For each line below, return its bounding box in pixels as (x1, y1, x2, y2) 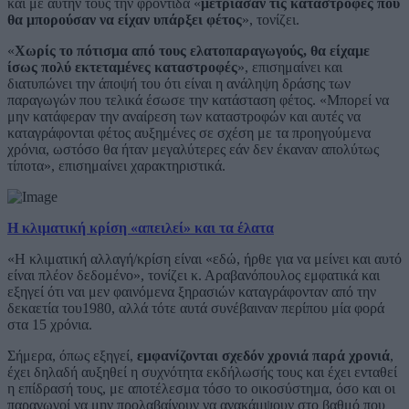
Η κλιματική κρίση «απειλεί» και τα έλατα (7, 219, 274, 236)
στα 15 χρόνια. (7, 316, 92, 332)
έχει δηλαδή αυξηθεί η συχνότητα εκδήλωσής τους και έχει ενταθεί (7, 363, 397, 380)
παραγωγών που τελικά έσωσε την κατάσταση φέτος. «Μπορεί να (7, 91, 389, 108)
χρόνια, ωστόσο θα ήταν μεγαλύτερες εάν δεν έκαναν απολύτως (7, 141, 379, 157)
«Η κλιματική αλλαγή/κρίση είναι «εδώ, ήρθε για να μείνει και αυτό (7, 250, 402, 267)
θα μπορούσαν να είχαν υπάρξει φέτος (7, 11, 242, 27)
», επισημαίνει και (237, 58, 342, 75)
